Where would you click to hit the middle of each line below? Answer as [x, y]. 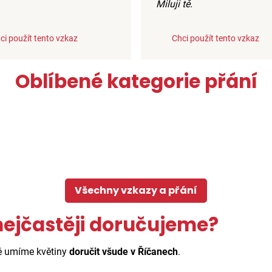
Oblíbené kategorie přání [136, 81]
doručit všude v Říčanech [124, 251]
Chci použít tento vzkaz [216, 38]
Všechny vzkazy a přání [136, 190]
